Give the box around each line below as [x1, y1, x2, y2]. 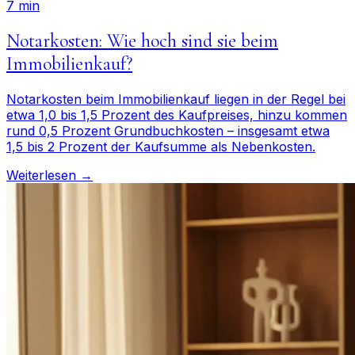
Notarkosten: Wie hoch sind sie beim [6, 29, 278, 52]
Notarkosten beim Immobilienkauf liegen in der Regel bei [6, 90, 345, 107]
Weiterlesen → [6, 166, 93, 183]
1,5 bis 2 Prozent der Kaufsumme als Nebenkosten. [6, 138, 315, 155]
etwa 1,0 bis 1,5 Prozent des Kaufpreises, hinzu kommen [6, 106, 347, 123]
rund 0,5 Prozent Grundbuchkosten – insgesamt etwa [6, 122, 330, 139]
